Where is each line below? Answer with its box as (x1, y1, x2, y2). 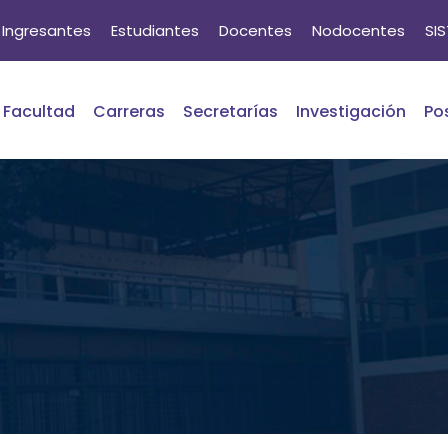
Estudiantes (111, 20, 199, 41)
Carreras (93, 100, 165, 123)
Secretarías (183, 100, 278, 123)
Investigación (296, 100, 406, 123)
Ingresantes (2, 20, 91, 41)
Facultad (3, 100, 75, 123)
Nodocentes (312, 20, 405, 41)
